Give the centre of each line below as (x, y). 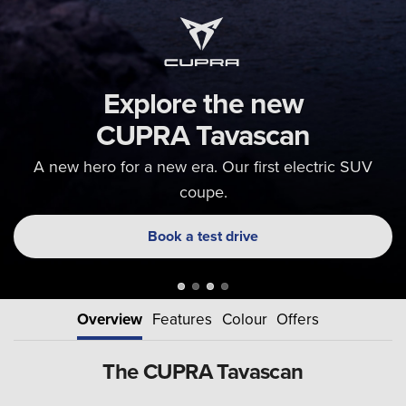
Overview (110, 319)
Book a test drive (203, 237)
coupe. (203, 191)
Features (182, 319)
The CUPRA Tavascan (203, 371)
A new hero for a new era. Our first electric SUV (203, 166)
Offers (298, 319)
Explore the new (203, 102)
